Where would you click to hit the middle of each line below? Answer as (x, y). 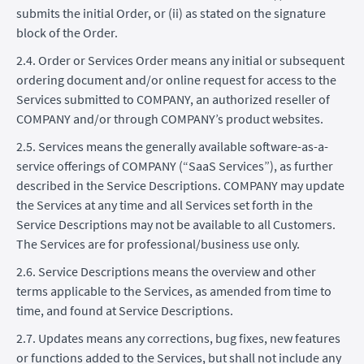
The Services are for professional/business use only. (158, 243)
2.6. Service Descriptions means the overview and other (166, 271)
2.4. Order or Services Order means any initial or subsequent (180, 60)
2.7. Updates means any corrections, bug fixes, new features (178, 338)
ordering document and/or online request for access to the (176, 79)
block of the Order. (67, 32)
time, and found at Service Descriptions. (125, 310)
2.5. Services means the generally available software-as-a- (172, 146)
